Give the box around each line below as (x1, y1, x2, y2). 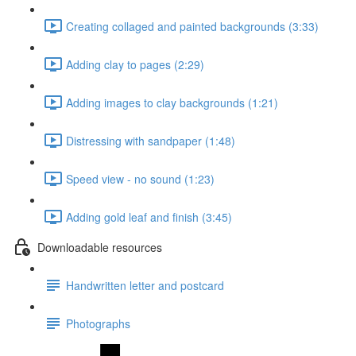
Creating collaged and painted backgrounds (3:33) (66, 17, 319, 34)
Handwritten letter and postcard (66, 277, 224, 293)
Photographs (66, 315, 130, 331)
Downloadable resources (37, 238, 162, 255)
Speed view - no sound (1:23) (66, 170, 215, 187)
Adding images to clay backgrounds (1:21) (66, 94, 278, 110)
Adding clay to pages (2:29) (66, 56, 204, 72)
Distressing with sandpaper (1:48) (66, 132, 235, 149)
